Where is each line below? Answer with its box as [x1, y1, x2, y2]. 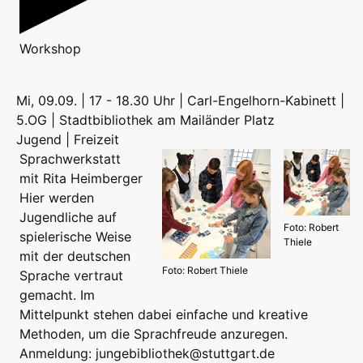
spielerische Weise [19, 228, 131, 246]
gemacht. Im [19, 287, 95, 304]
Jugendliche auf [19, 209, 117, 226]
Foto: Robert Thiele [161, 263, 248, 276]
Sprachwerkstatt [19, 151, 121, 168]
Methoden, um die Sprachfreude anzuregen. [19, 326, 288, 343]
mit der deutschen [19, 248, 130, 265]
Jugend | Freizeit [16, 131, 119, 148]
